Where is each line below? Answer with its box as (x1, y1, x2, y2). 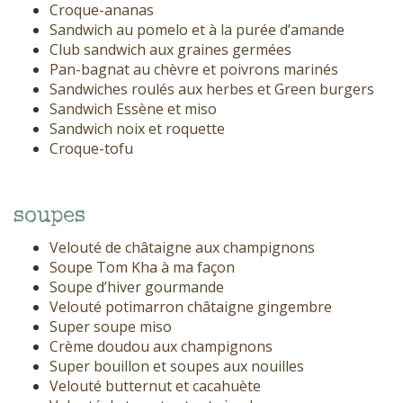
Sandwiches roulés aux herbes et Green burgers (49, 79, 374, 100)
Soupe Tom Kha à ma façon (49, 257, 235, 278)
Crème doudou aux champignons (49, 336, 273, 357)
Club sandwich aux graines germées (49, 40, 291, 60)
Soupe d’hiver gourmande (49, 277, 224, 298)
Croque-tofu (49, 139, 133, 159)
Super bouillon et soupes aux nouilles (49, 356, 304, 377)
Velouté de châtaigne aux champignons (49, 237, 315, 258)
